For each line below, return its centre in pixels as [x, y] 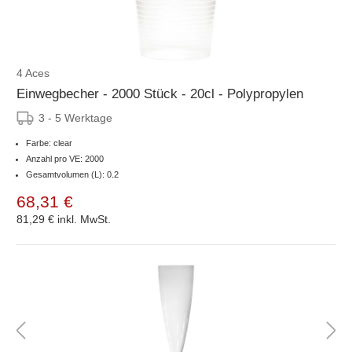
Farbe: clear [49, 143]
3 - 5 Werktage [75, 117]
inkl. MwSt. [84, 219]
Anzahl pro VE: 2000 [65, 158]
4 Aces [33, 73]
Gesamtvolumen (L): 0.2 [72, 174]
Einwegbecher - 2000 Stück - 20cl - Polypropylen [160, 93]
